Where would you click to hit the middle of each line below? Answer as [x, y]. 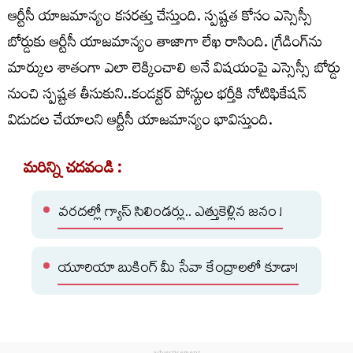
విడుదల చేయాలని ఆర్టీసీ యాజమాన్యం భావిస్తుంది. [140, 122]
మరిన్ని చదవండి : [73, 170]
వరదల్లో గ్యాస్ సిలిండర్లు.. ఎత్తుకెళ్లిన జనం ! [170, 214]
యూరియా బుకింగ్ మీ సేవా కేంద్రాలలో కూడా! [178, 269]
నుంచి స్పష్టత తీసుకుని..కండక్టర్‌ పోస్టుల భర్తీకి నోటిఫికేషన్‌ [157, 96]
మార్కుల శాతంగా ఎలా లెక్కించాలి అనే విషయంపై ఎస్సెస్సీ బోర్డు [174, 70]
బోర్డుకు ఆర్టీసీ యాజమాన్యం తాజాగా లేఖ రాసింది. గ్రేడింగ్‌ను [165, 44]
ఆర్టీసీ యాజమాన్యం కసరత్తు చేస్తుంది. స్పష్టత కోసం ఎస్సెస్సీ [160, 18]
